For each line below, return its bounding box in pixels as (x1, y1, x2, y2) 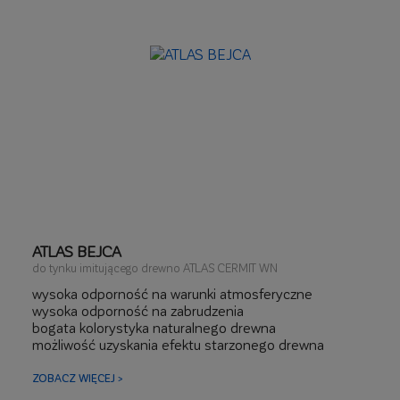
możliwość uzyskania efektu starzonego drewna (32, 336, 324, 353)
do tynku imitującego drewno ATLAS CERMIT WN (32, 261, 278, 274)
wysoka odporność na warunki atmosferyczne (32, 285, 312, 302)
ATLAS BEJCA (32, 242, 121, 260)
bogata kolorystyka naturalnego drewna (32, 319, 276, 336)
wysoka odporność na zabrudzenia (32, 302, 244, 319)
